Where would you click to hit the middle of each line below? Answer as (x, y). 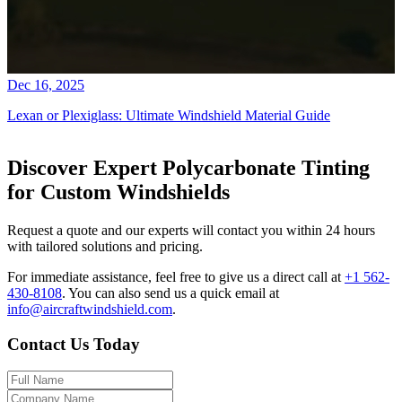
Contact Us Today (74, 344)
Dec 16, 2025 (46, 85)
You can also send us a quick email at (174, 293)
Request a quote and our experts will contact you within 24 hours (191, 230)
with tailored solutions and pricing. (105, 246)
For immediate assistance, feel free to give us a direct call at (176, 276)
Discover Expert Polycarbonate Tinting (188, 167)
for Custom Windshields (118, 192)
